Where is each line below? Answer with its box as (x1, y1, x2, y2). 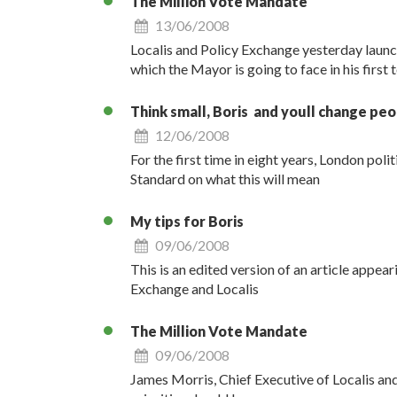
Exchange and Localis (129, 280, 259, 297)
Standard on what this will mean (129, 170, 320, 187)
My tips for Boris (129, 213, 244, 230)
